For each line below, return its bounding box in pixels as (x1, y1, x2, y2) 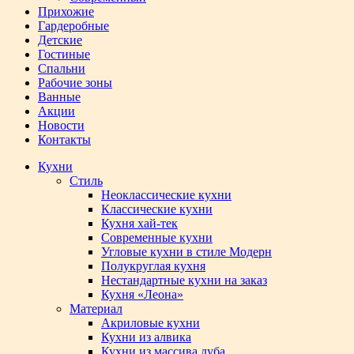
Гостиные (38, 47, 90, 61)
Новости (38, 119, 85, 132)
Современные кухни (101, 231, 213, 244)
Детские (38, 33, 82, 47)
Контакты (38, 133, 91, 146)
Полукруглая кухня (101, 259, 205, 273)
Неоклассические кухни (101, 188, 232, 201)
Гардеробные (38, 19, 109, 32)
